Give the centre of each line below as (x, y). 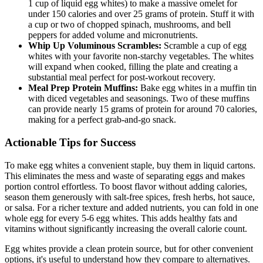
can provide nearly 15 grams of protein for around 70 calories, (143, 109)
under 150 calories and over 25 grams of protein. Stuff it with (141, 14)
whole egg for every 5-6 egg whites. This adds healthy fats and (121, 218)
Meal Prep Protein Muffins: (83, 88)
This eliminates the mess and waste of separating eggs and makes (125, 176)
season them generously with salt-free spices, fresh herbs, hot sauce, (130, 197)
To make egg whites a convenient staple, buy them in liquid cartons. (130, 165)
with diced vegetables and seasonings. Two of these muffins (139, 99)
